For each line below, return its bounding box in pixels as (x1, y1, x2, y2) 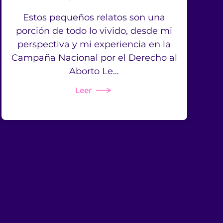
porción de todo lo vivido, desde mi (16, 25, 173, 37)
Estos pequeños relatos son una (23, 12, 166, 23)
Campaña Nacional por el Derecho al (11, 52, 177, 64)
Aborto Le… (69, 66, 119, 77)
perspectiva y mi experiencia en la (17, 39, 171, 50)
